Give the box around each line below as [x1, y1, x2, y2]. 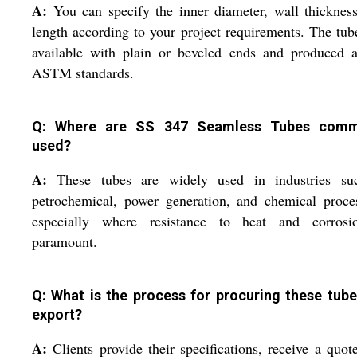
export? [32, 305, 82, 323]
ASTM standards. [32, 62, 134, 82]
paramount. [32, 231, 97, 251]
